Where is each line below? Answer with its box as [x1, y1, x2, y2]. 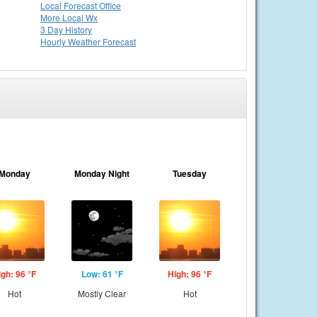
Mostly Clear [78, 287, 126, 299]
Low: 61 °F [81, 267, 123, 280]
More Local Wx [40, 11, 98, 23]
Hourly [40, 35, 68, 47]
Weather [68, 35, 103, 47]
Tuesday [173, 167, 207, 180]
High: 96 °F [168, 267, 212, 280]
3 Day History [40, 23, 92, 35]
